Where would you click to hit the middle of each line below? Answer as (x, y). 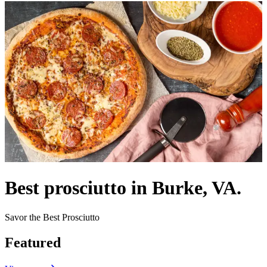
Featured (33, 242)
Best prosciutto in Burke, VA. (123, 188)
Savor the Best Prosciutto (52, 217)
